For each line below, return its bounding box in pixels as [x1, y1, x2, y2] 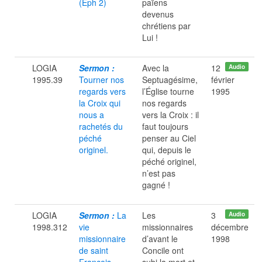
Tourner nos [79, 74, 124, 85]
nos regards [142, 97, 187, 109]
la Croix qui [79, 97, 120, 109]
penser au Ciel [142, 132, 196, 144]
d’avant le [142, 233, 178, 244]
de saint [79, 244, 108, 256]
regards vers [79, 85, 126, 97]
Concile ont [142, 244, 184, 256]
